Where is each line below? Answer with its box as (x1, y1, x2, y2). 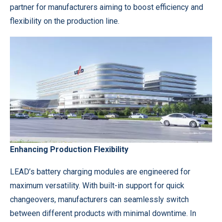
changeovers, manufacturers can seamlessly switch (10, 195, 189, 205)
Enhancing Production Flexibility (10, 145, 128, 155)
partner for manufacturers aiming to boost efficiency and (10, 2, 203, 12)
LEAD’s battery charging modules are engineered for (10, 167, 190, 177)
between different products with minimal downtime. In (10, 209, 196, 219)
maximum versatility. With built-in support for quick (10, 181, 184, 191)
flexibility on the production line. (10, 16, 119, 26)
